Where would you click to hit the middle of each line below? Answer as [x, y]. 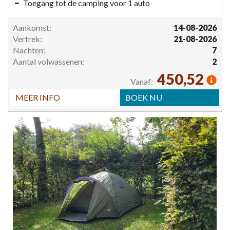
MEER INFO [38, 98]
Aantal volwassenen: [49, 62]
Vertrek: [27, 39]
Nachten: [29, 50]
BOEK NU [143, 98]
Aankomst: [32, 28]
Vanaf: [142, 82]
